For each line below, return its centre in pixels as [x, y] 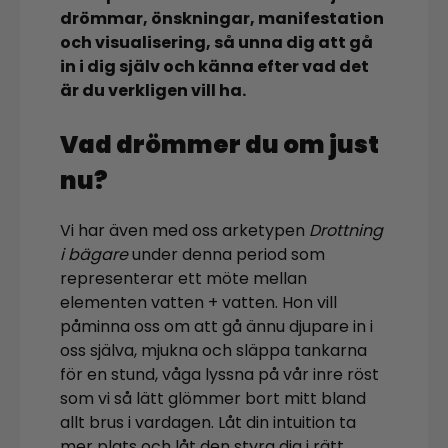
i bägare [94, 254]
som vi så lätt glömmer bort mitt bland [213, 398]
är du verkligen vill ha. [153, 90]
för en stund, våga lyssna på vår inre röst [219, 374]
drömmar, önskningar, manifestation [222, 18]
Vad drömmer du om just [219, 144]
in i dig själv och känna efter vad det [214, 66]
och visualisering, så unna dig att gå [216, 42]
